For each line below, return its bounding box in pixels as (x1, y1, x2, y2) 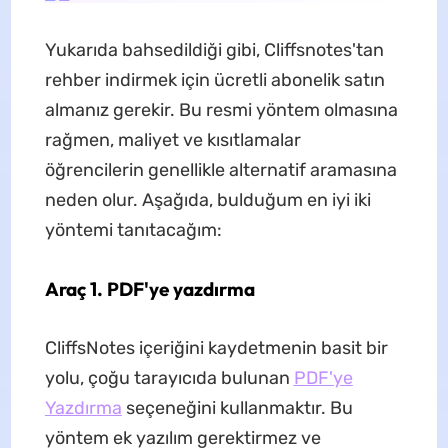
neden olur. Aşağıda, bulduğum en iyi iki (44, 188, 371, 211)
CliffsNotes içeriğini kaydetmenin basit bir (44, 336, 388, 359)
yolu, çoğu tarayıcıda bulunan (44, 366, 294, 389)
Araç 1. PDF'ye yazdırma (44, 276, 255, 301)
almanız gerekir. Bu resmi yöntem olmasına (44, 98, 398, 121)
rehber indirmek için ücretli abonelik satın (44, 68, 385, 91)
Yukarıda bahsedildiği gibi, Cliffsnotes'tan (44, 38, 384, 61)
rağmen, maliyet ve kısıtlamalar (44, 128, 301, 151)
